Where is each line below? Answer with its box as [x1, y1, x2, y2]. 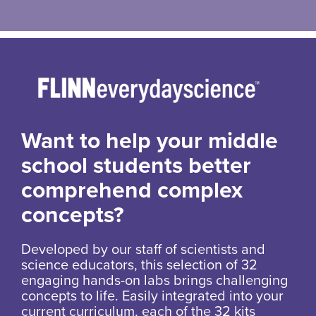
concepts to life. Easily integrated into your [21, 287, 284, 305]
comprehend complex [21, 176, 243, 204]
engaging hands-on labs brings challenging [21, 272, 288, 289]
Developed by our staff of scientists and [21, 241, 265, 258]
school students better [21, 152, 251, 179]
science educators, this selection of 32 [21, 256, 257, 274]
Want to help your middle [21, 127, 278, 154]
